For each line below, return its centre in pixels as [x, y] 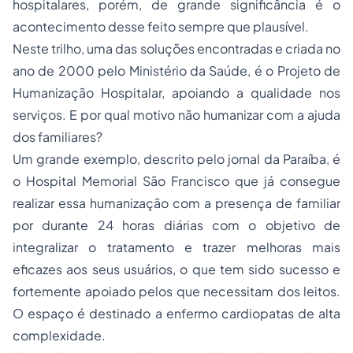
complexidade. [59, 335]
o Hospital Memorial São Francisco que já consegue [176, 181]
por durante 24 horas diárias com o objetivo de [176, 225]
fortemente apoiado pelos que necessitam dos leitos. [176, 291]
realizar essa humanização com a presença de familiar [176, 203]
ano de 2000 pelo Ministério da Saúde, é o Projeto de [176, 71]
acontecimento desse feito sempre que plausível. [161, 26]
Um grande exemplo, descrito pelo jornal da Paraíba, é [176, 159]
